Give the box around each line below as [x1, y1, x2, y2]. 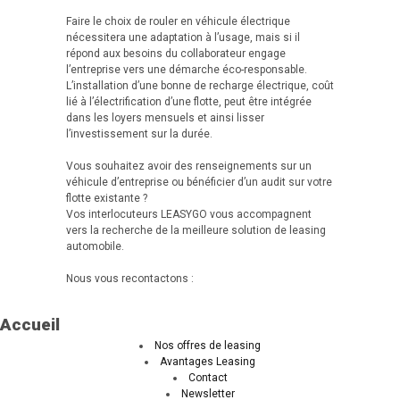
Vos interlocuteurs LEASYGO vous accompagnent [66, 208, 312, 221]
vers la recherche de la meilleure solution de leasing [66, 224, 326, 237]
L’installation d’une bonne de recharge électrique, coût [66, 79, 334, 93]
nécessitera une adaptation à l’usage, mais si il [66, 31, 300, 45]
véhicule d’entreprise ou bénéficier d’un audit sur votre [66, 176, 332, 189]
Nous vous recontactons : [66, 272, 194, 286]
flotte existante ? [66, 192, 147, 205]
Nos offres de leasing [154, 339, 261, 353]
